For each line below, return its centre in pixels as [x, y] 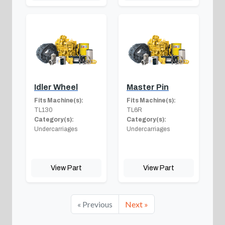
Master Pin [148, 87]
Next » [136, 204]
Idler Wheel [56, 87]
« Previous [95, 204]
